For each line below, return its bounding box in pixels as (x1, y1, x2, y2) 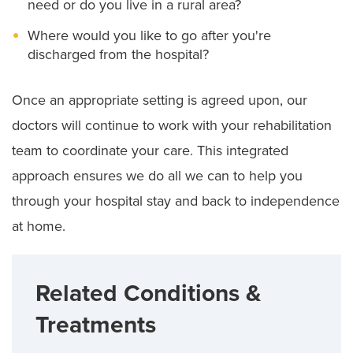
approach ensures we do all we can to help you (12, 166, 303, 184)
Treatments (35, 310, 156, 340)
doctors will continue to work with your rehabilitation (12, 116, 332, 134)
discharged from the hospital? (28, 45, 209, 63)
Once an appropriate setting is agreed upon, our (12, 91, 307, 109)
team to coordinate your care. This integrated (12, 141, 288, 159)
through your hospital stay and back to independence (12, 191, 340, 210)
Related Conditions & (35, 278, 261, 308)
